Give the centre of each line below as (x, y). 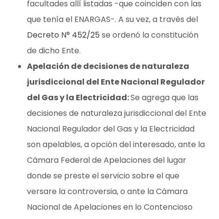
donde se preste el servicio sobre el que (103, 175)
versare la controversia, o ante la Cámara (107, 191)
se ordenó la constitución (149, 35)
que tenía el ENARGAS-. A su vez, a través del (112, 19)
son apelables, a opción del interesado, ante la (116, 144)
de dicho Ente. (54, 50)
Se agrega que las (164, 97)
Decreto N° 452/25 (63, 35)
